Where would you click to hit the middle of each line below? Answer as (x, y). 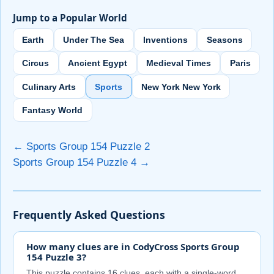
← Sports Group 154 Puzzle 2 (81, 147)
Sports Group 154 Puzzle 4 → (81, 163)
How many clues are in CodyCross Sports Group (132, 247)
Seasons (224, 39)
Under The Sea (94, 39)
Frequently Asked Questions (89, 215)
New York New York (181, 87)
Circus (36, 63)
